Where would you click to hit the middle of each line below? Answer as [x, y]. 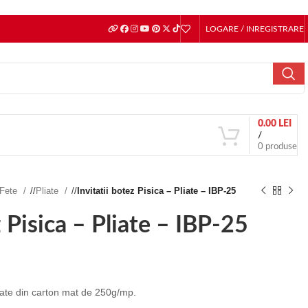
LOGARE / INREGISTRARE [255, 29]
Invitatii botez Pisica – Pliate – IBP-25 [156, 191]
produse [281, 146]
